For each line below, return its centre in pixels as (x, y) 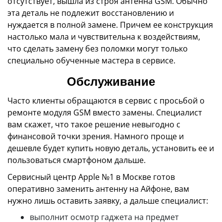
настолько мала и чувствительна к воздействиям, (104, 36)
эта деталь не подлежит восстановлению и (91, 13)
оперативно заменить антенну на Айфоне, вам (98, 189)
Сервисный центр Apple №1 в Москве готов (91, 177)
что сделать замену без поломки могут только (98, 48)
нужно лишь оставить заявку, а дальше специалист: (108, 200)
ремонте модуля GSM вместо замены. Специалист (105, 112)
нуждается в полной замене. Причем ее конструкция (110, 25)
